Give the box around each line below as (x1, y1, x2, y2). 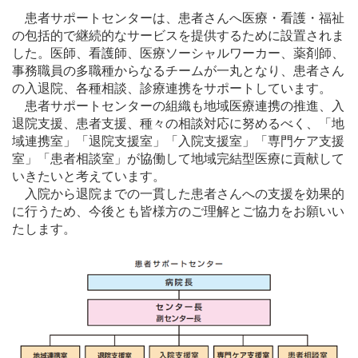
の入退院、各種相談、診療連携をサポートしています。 (12, 81, 332, 95)
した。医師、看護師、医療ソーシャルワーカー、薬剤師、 (12, 46, 344, 60)
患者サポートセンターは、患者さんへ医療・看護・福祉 (12, 10, 344, 25)
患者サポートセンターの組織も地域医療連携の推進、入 (12, 98, 344, 113)
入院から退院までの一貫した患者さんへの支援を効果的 (12, 186, 344, 201)
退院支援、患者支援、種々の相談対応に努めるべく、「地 (12, 116, 344, 130)
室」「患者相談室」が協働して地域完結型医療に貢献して (12, 151, 344, 165)
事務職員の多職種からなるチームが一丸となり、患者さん (12, 63, 344, 78)
